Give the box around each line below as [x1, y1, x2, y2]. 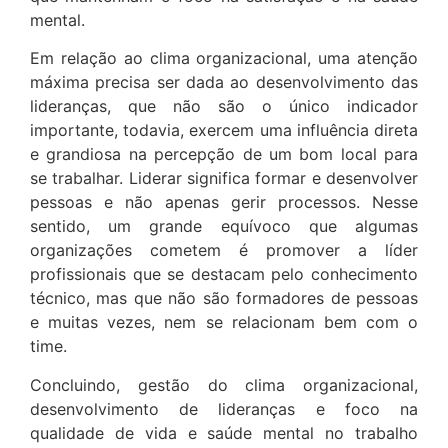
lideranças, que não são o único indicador [30, 96, 418, 117]
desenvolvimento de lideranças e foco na [30, 398, 418, 419]
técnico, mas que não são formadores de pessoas [30, 288, 418, 309]
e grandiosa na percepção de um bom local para [30, 144, 418, 165]
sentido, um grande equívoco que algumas [30, 216, 418, 237]
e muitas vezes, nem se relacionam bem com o [30, 312, 418, 333]
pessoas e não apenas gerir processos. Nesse [30, 192, 418, 213]
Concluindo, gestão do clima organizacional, [30, 374, 418, 395]
